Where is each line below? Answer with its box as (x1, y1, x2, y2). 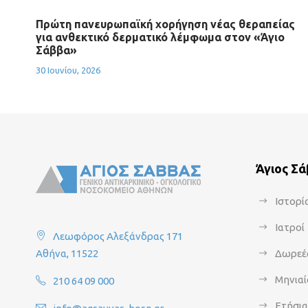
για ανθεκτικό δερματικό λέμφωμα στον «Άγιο (36, 31, 285, 43)
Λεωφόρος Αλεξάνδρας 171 (53, 230, 183, 242)
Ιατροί (275, 221, 305, 233)
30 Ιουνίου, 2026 (36, 65, 100, 75)
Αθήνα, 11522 (36, 247, 98, 259)
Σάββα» (36, 44, 77, 56)
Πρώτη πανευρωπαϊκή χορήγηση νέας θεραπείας (36, 18, 295, 30)
